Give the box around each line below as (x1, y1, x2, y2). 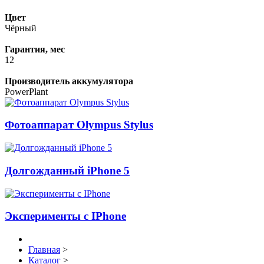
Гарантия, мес (5, 44, 65, 54)
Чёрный (5, 22, 37, 33)
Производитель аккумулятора (5, 75, 133, 86)
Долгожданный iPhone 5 (5, 164, 130, 177)
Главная (28, 245, 60, 255)
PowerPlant (5, 86, 48, 97)
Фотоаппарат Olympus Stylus (5, 118, 153, 131)
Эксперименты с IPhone (5, 210, 126, 223)
